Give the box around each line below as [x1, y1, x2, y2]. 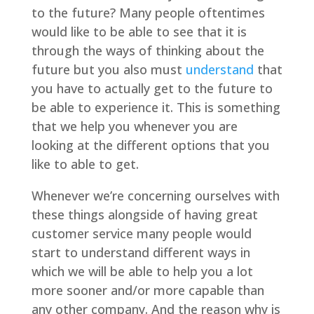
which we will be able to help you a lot [31, 263, 253, 280]
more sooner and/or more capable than [31, 282, 264, 299]
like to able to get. [31, 156, 139, 172]
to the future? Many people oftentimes [31, 4, 265, 21]
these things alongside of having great [31, 206, 258, 223]
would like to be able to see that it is [31, 23, 247, 40]
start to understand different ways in [31, 244, 250, 261]
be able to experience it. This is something [31, 99, 280, 116]
